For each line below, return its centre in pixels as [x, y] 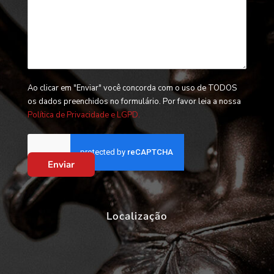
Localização [137, 217]
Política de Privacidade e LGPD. [83, 115]
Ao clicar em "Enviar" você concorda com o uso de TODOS [132, 88]
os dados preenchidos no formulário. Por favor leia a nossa [134, 102]
